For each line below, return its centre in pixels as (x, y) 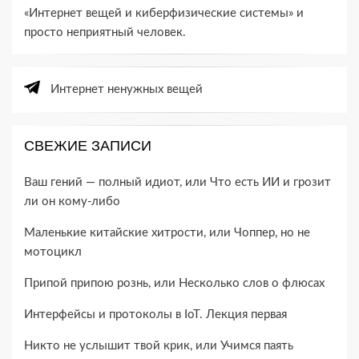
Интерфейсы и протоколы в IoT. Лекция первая (155, 315)
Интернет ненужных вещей (127, 90)
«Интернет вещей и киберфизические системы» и (164, 14)
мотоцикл (53, 252)
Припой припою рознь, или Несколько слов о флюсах (174, 284)
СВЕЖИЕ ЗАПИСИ (88, 146)
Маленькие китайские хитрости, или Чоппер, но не (167, 233)
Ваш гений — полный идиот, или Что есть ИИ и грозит (177, 183)
